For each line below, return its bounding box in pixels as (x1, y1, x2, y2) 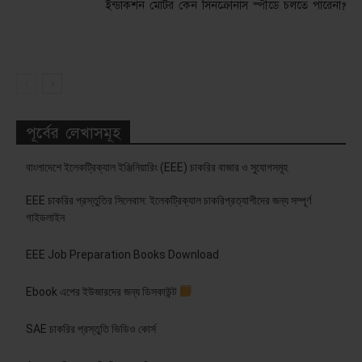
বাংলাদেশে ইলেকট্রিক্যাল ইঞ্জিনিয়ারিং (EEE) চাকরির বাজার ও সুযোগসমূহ (26, 160, 288, 174)
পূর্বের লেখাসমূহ (26, 122, 120, 144)
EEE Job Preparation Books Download (26, 247, 219, 261)
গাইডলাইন (26, 210, 65, 224)
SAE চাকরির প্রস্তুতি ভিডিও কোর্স (26, 322, 156, 335)
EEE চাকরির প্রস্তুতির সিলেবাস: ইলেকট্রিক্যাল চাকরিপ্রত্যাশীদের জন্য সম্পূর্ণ (26, 193, 311, 207)
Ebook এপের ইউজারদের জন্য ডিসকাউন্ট (26, 284, 179, 298)
